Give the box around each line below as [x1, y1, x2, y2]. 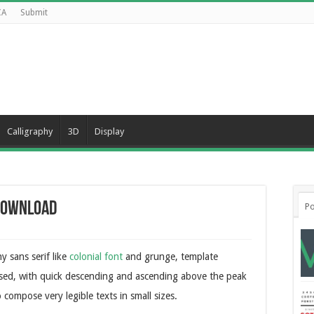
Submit [20, 8, 48, 18]
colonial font [69, 251, 123, 262]
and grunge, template [123, 251, 218, 262]
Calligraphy [7, 126, 53, 137]
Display [95, 126, 124, 137]
